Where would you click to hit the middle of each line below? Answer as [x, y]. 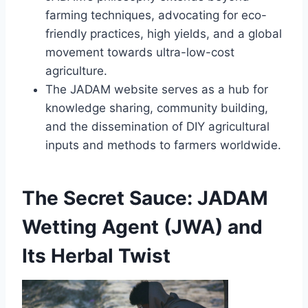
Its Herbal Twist [96, 256]
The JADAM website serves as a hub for [157, 90]
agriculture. [76, 71]
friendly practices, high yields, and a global [164, 34]
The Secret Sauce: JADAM [145, 198]
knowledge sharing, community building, [157, 108]
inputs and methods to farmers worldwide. [163, 145]
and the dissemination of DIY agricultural [157, 127]
